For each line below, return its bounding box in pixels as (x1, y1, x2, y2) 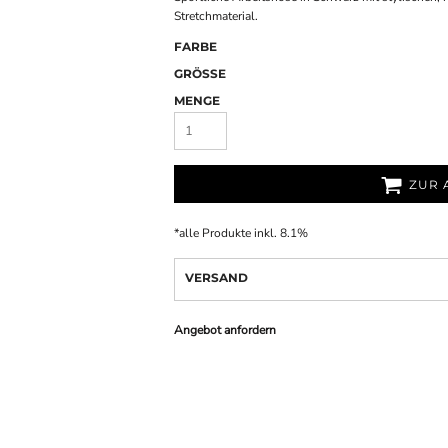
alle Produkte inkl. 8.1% (179, 225, 308, 241)
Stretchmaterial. (174, 8, 258, 24)
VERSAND (185, 270, 248, 285)
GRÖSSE (174, 66, 218, 81)
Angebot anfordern (174, 322, 276, 338)
